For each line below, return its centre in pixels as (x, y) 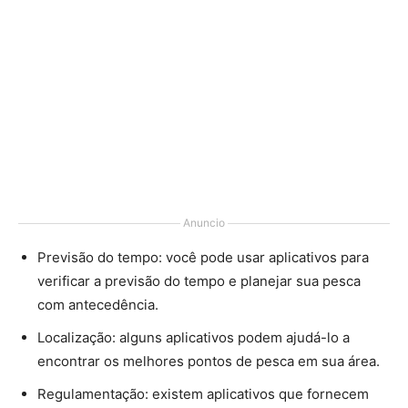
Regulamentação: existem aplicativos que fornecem (203, 394)
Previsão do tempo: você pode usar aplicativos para (203, 257)
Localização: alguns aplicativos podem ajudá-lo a (194, 337)
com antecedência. (98, 305)
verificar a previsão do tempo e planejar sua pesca (199, 281)
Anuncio (204, 223)
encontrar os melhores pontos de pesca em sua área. (209, 361)
